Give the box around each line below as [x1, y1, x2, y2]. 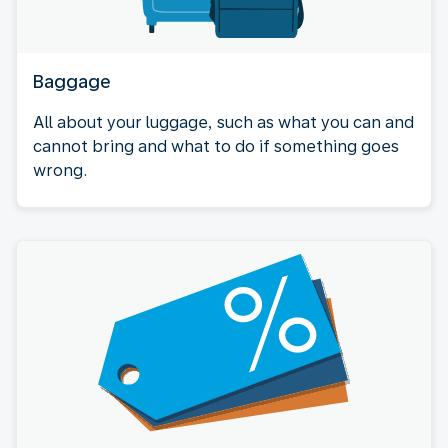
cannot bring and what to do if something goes [33, 137, 399, 156]
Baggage [33, 71, 110, 92]
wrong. [33, 161, 87, 180]
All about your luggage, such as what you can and [33, 113, 414, 132]
